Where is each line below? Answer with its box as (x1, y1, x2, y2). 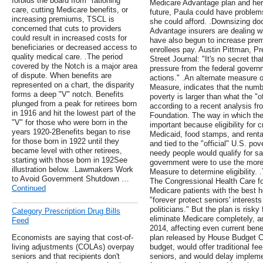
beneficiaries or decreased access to (12, 43, 137, 52)
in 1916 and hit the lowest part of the (12, 109, 136, 118)
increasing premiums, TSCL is (12, 15, 114, 24)
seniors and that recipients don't (12, 252, 120, 261)
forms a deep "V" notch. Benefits (12, 90, 124, 99)
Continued (12, 184, 46, 193)
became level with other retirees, (12, 146, 122, 156)
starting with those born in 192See (12, 156, 127, 165)
